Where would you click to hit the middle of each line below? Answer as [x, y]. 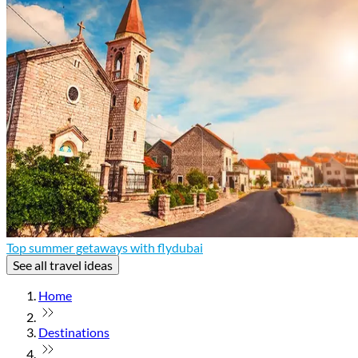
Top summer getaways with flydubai [105, 247]
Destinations [74, 332]
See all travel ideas [63, 265]
